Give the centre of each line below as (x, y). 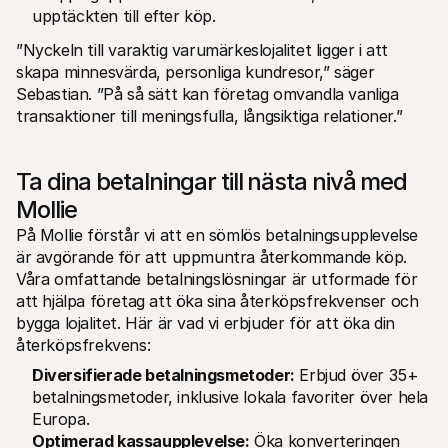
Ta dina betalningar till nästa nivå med (212, 181)
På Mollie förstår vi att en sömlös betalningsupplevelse (217, 234)
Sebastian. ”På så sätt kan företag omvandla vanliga (207, 93)
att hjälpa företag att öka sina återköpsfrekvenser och (217, 300)
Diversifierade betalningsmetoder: (163, 374)
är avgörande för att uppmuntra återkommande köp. (211, 256)
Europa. (61, 418)
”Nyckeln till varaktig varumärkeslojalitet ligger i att (202, 49)
